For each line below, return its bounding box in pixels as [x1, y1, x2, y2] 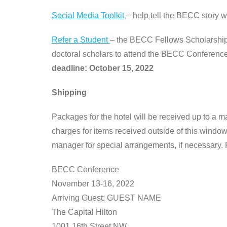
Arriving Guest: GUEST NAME [52, 193, 161, 202]
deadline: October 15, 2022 [52, 63, 154, 72]
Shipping [52, 88, 87, 97]
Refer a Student [52, 35, 110, 44]
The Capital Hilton [52, 207, 117, 216]
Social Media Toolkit [52, 11, 124, 20]
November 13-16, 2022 [52, 179, 134, 188]
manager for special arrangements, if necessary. [52, 140, 225, 149]
